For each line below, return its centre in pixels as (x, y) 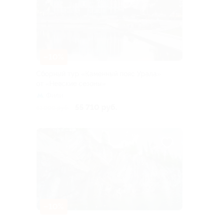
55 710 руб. (96, 108)
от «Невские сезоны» (71, 84)
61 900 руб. (53, 108)
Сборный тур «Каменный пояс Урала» (99, 74)
